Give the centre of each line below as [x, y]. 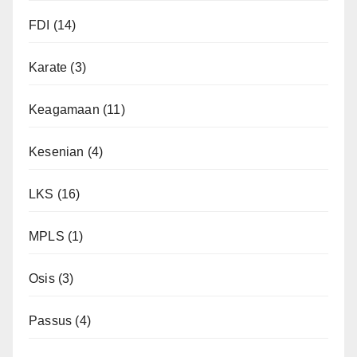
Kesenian [57, 151]
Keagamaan [64, 109]
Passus [51, 320]
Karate [48, 67]
